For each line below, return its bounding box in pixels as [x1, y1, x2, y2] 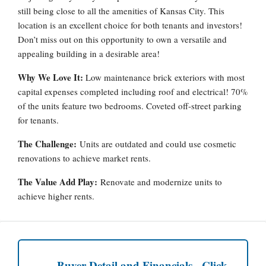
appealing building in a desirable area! [18, 47, 160, 59]
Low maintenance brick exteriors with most [85, 71, 245, 83]
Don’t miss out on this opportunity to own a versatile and [18, 33, 227, 45]
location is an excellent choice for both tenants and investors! [18, 19, 242, 31]
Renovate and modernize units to [100, 176, 222, 188]
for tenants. [18, 114, 64, 126]
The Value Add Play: [18, 175, 100, 188]
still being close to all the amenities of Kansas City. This [18, 5, 224, 17]
